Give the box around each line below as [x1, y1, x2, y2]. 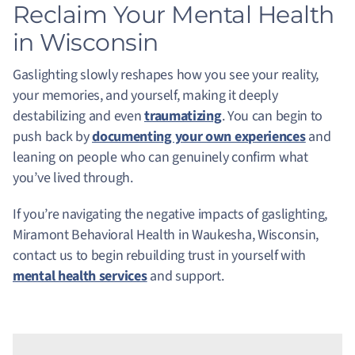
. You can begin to [221, 106, 323, 127]
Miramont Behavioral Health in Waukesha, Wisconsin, [13, 225, 319, 246]
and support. [147, 266, 224, 287]
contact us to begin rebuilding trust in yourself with [13, 246, 307, 266]
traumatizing [144, 106, 222, 127]
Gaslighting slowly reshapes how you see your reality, [13, 65, 319, 86]
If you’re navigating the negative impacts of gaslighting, [13, 204, 327, 225]
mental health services [13, 266, 147, 287]
